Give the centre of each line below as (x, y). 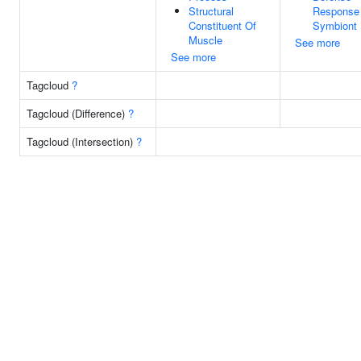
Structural (211, 11)
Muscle (205, 40)
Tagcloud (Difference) (77, 113)
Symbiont (335, 25)
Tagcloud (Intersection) (81, 141)
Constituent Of (222, 25)
